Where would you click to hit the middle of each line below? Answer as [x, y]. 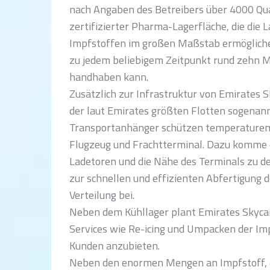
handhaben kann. [109, 77]
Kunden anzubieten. [115, 246]
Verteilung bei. [102, 195]
